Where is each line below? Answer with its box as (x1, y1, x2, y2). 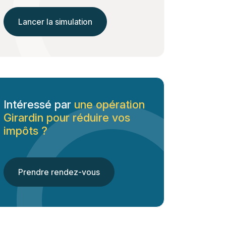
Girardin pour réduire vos (4, 111, 130, 124)
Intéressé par (4, 98, 74, 111)
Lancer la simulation (18, 17, 92, 27)
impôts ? (4, 124, 47, 137)
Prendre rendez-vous (18, 167, 100, 177)
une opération (74, 98, 145, 111)
